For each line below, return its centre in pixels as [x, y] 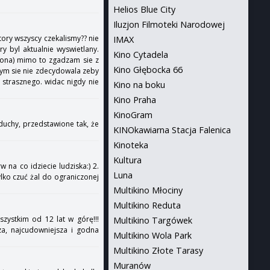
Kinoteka [130, 145]
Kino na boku [139, 85]
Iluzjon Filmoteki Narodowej [169, 24]
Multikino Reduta [147, 205]
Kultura [127, 160]
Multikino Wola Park [152, 235]
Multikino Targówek [152, 220]
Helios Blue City [144, 9]
